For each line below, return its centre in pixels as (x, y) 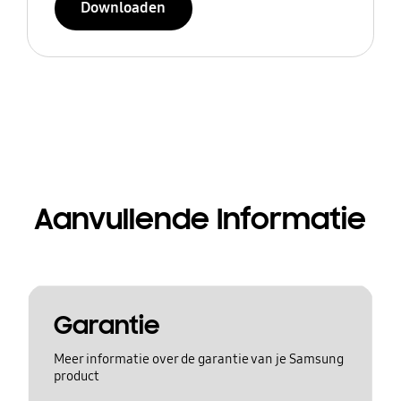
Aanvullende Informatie (200, 219)
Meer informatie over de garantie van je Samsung (198, 359)
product (76, 376)
